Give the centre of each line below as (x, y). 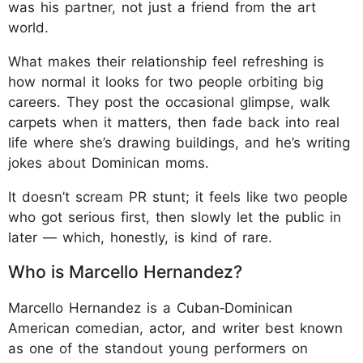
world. (28, 27)
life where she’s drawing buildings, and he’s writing (179, 142)
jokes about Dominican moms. (109, 162)
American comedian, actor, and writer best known (175, 328)
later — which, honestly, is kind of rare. (140, 237)
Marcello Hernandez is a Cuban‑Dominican (150, 307)
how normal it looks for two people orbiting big (166, 81)
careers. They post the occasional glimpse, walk (169, 102)
